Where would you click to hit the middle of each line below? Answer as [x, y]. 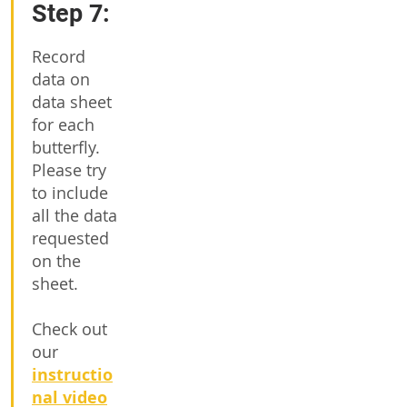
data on [61, 79]
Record [59, 56]
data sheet [72, 102]
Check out [69, 329]
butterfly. [66, 147]
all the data [74, 215]
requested [70, 238]
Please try [69, 170]
